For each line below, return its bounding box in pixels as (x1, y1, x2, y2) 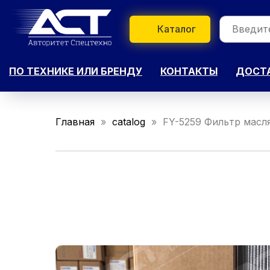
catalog (112, 116, 145, 128)
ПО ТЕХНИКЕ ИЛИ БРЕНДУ (9, 64, 142, 77)
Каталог (157, 22, 196, 35)
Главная (55, 116, 95, 128)
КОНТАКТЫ (160, 64, 218, 77)
